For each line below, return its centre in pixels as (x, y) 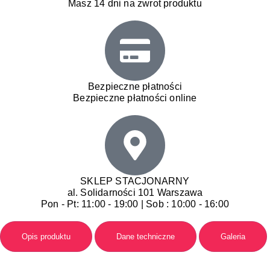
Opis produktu (46, 236)
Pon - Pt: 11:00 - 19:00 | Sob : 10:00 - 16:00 (135, 204)
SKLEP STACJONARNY (135, 181)
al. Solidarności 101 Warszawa (135, 192)
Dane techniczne (146, 236)
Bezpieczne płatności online (135, 98)
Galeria (233, 236)
